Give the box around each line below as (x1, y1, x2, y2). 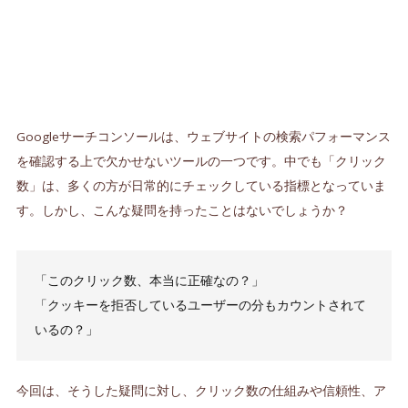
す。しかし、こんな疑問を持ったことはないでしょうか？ (15, 202, 348, 219)
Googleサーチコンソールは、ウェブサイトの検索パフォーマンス (15, 128, 391, 146)
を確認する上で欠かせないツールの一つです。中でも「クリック (15, 153, 386, 170)
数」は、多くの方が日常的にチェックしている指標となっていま (15, 178, 386, 195)
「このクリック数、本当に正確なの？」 (34, 272, 264, 290)
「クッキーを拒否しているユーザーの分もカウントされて (34, 297, 366, 314)
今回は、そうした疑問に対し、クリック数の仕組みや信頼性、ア (15, 382, 386, 400)
